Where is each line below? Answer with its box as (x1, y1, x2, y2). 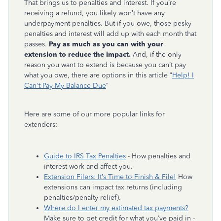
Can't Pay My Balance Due (24, 81, 106, 90)
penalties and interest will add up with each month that (24, 29, 196, 38)
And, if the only (133, 50, 182, 59)
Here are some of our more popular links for (24, 110, 165, 118)
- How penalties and (126, 151, 190, 160)
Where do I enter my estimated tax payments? (44, 203, 188, 212)
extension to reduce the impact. (24, 50, 133, 59)
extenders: (24, 120, 57, 129)
